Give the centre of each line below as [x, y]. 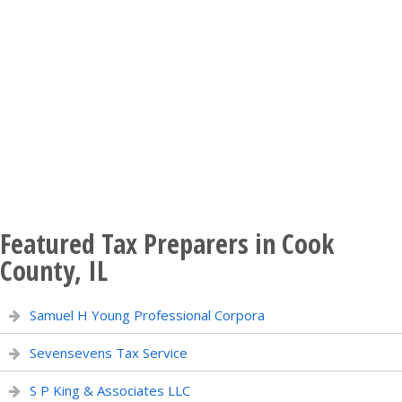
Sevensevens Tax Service [109, 353]
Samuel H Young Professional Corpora [147, 315]
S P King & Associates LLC [110, 390]
